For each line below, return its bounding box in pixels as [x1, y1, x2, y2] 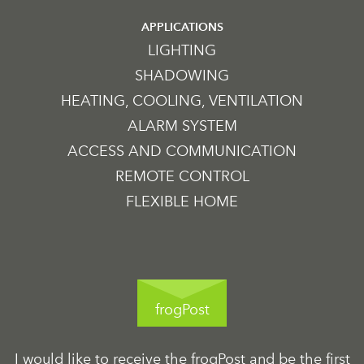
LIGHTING [148, 41, 216, 59]
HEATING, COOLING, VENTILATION [61, 91, 303, 110]
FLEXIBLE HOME [126, 192, 238, 210]
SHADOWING [135, 66, 229, 84]
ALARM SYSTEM [127, 116, 237, 135]
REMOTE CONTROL [115, 167, 249, 185]
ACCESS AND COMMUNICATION [67, 141, 297, 160]
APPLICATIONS [141, 19, 223, 34]
